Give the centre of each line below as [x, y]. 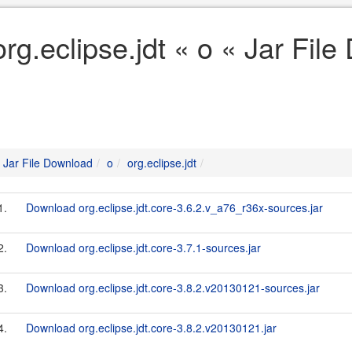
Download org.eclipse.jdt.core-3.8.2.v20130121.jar [151, 328]
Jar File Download [48, 163]
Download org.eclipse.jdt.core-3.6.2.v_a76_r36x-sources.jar [174, 207]
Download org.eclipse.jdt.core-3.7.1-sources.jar [143, 247]
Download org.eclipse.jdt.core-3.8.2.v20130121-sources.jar [173, 288]
